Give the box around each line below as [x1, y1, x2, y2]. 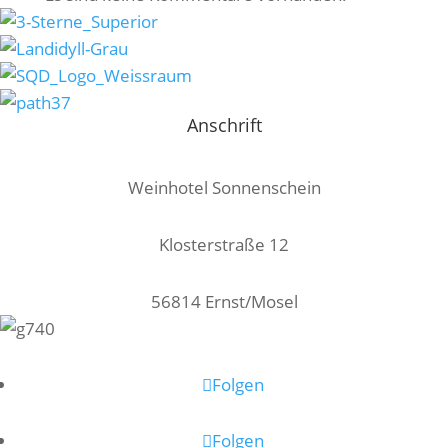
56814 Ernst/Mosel [150, 290, 298, 313]
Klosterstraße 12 [159, 233, 289, 256]
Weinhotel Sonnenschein [127, 176, 321, 199]
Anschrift [186, 113, 262, 137]
